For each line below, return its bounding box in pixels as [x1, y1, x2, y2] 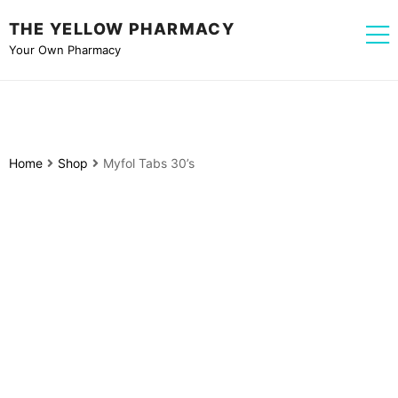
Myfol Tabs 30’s [103, 155, 195, 171]
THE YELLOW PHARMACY [9, 20, 235, 38]
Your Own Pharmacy [9, 43, 121, 57]
